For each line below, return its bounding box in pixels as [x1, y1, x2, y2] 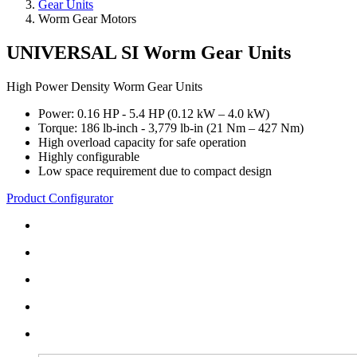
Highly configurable [38, 149, 139, 163]
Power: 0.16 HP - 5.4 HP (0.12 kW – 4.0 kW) [38, 106, 269, 120]
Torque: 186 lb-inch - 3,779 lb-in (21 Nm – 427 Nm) [38, 120, 304, 135]
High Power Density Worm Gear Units [6, 79, 202, 93]
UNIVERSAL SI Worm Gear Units [6, 41, 291, 63]
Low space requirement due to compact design [38, 163, 272, 178]
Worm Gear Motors [38, 12, 136, 25]
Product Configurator [6, 190, 113, 205]
